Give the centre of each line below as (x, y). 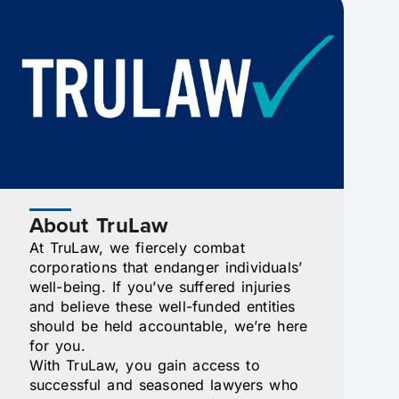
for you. (57, 345)
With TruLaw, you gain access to (144, 365)
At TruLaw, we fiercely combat (137, 247)
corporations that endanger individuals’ (166, 267)
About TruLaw (98, 225)
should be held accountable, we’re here (168, 326)
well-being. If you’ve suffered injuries (159, 286)
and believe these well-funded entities (162, 306)
